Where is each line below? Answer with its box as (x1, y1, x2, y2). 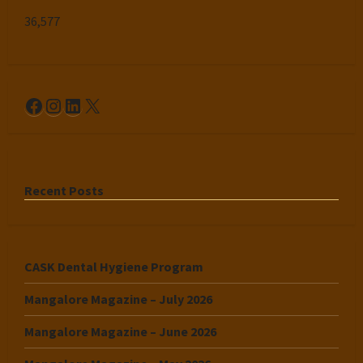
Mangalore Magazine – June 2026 (24, 322, 216, 340)
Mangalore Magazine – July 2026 (24, 290, 212, 307)
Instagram (43, 92, 131, 117)
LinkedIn (62, 92, 138, 117)
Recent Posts (24, 181, 104, 199)
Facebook (23, 92, 105, 117)
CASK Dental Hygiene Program (24, 258, 203, 275)
